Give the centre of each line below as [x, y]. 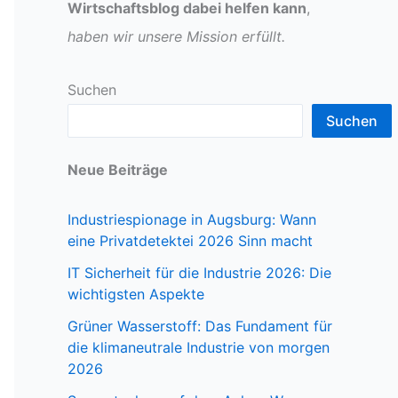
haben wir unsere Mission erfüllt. [176, 36]
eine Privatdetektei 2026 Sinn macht [190, 241]
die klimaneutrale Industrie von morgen [199, 348]
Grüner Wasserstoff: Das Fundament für [200, 326]
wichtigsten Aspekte [136, 295]
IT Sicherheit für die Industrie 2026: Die [199, 273]
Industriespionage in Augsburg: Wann [192, 220]
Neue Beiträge [118, 170]
